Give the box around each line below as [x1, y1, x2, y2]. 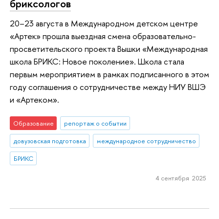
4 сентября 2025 [155, 173, 206, 182]
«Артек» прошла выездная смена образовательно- [10, 30, 196, 42]
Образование [13, 119, 54, 128]
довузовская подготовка [13, 136, 86, 146]
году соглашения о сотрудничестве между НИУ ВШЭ [10, 81, 206, 92]
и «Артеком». [10, 93, 59, 105]
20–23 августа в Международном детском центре [10, 17, 198, 29]
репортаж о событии [64, 119, 127, 128]
